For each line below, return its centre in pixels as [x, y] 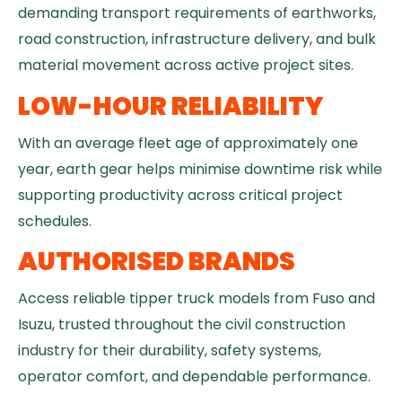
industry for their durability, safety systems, [170, 351]
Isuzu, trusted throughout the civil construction [182, 325]
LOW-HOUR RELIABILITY [170, 106]
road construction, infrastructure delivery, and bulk [197, 39]
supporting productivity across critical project [180, 195]
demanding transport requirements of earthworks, [197, 13]
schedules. [55, 221]
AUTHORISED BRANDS [157, 262]
